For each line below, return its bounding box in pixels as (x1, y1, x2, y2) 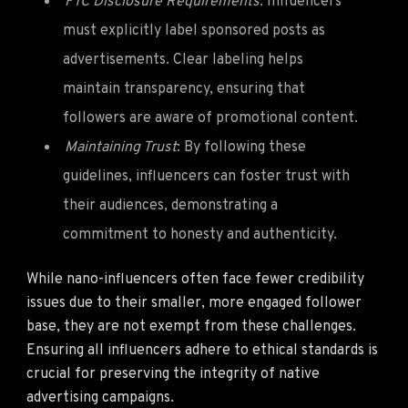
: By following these (177, 138, 306, 157)
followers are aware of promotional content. (63, 108, 358, 127)
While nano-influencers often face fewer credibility (26, 270, 364, 289)
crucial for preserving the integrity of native (26, 364, 320, 383)
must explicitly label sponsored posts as (63, 21, 325, 40)
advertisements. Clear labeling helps (63, 50, 303, 69)
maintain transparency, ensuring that (63, 79, 305, 98)
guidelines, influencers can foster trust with (63, 167, 350, 186)
